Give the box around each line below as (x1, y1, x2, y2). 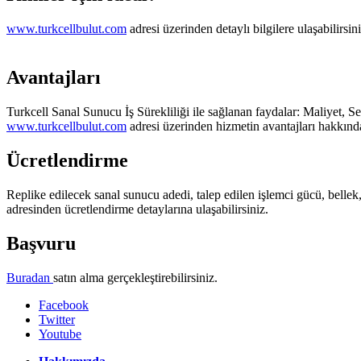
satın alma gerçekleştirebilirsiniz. (53, 270, 218, 284)
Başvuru (6, 232, 76, 254)
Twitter (39, 312, 75, 326)
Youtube (39, 326, 81, 341)
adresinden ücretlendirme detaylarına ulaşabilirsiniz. (6, 201, 272, 216)
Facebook (39, 297, 89, 312)
